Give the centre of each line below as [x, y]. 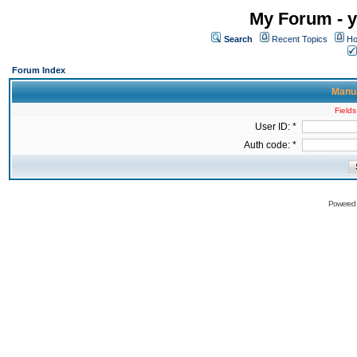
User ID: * [276, 127]
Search [238, 39]
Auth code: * [270, 145]
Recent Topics [300, 39]
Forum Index [39, 70]
